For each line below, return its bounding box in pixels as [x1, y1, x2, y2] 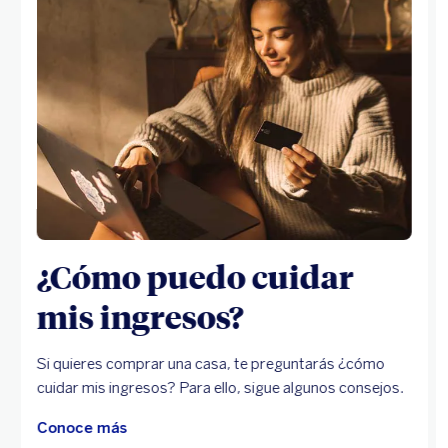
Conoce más [36, 418, 127, 437]
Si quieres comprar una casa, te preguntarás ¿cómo [36, 354, 385, 373]
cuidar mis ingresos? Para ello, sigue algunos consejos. [36, 378, 404, 397]
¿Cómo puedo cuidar [36, 254, 354, 297]
